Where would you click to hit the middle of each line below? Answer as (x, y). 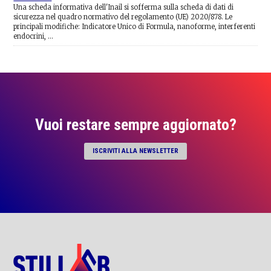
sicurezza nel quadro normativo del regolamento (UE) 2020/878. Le (123, 17)
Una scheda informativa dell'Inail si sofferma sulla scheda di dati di (124, 8)
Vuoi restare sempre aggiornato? (135, 124)
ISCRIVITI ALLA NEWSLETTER (135, 151)
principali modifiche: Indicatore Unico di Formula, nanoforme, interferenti (135, 27)
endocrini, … (34, 37)
